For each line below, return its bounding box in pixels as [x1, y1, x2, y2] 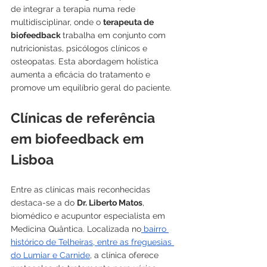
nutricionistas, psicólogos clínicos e [11, 43, 150, 53]
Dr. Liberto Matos [77, 197, 142, 207]
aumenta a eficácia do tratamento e [11, 69, 153, 79]
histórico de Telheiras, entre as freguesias [11, 237, 174, 247]
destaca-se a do [11, 197, 77, 207]
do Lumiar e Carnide [11, 250, 90, 260]
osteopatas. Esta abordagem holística [11, 56, 161, 66]
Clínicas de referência [11, 109, 159, 126]
